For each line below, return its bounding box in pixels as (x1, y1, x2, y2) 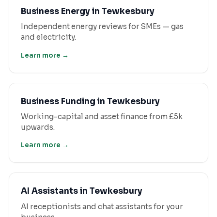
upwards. (21, 122, 55, 132)
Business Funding (21, 96, 95, 107)
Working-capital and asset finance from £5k (21, 111, 183, 121)
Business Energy (21, 6, 90, 16)
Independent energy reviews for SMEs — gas (21, 22, 184, 31)
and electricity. (21, 32, 76, 42)
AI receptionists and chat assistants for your (21, 201, 183, 211)
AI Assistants (21, 186, 78, 197)
